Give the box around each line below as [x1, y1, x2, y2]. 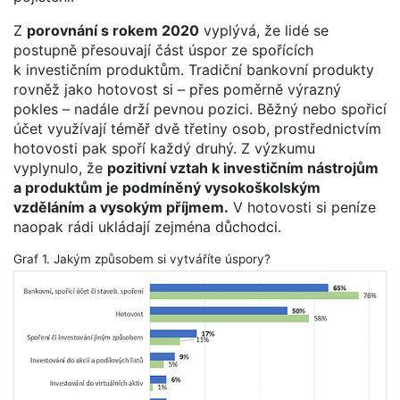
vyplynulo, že [13, 158, 107, 177]
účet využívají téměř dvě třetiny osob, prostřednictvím [13, 119, 381, 137]
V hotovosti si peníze [229, 197, 376, 216]
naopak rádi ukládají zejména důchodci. [13, 217, 281, 236]
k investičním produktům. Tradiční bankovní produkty [13, 60, 374, 79]
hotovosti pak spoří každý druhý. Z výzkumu [13, 138, 315, 157]
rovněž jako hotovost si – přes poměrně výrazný [13, 79, 341, 98]
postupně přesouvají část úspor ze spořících [13, 40, 313, 59]
